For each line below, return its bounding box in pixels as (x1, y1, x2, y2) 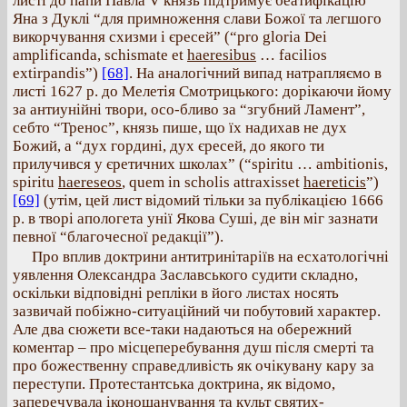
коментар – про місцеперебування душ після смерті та (13, 339, 374, 356)
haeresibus (187, 46, 256, 64)
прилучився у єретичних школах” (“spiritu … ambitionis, (13, 155, 388, 173)
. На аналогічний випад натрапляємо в (129, 65, 382, 82)
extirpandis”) (13, 65, 102, 82)
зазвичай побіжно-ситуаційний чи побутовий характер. (13, 303, 381, 320)
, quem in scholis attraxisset (122, 174, 303, 191)
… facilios (256, 46, 327, 64)
